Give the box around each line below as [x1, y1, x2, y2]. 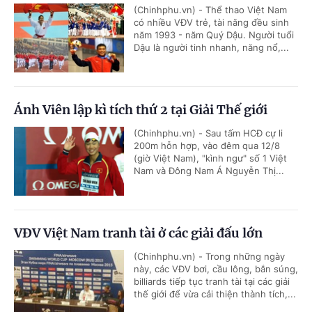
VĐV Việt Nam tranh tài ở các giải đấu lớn [14, 225, 263, 241]
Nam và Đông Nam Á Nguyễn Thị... [134, 165, 284, 176]
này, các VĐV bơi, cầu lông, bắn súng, [134, 263, 298, 274]
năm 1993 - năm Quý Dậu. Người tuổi [134, 29, 294, 40]
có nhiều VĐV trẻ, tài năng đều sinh [134, 17, 289, 28]
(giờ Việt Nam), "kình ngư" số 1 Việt [134, 153, 287, 164]
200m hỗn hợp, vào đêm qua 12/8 [134, 140, 280, 151]
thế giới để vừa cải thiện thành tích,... [134, 288, 296, 299]
